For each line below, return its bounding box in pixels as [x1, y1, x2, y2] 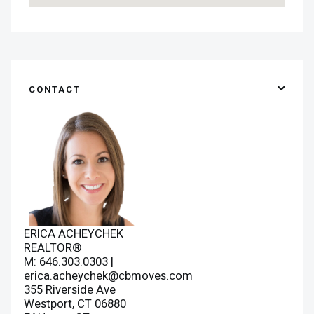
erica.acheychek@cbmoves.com [24, 268, 193, 282]
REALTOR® [24, 240, 83, 254]
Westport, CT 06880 [24, 296, 127, 310]
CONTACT [29, 83, 81, 95]
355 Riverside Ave [24, 282, 116, 296]
